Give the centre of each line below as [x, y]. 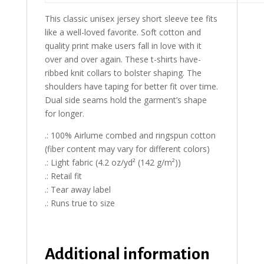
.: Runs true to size [80, 203]
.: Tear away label [77, 190]
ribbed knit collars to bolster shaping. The [123, 73]
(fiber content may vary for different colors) [127, 149]
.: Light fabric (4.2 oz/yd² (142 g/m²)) [113, 163]
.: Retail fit [63, 176]
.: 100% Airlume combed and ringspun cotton [130, 136]
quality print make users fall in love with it [123, 46]
